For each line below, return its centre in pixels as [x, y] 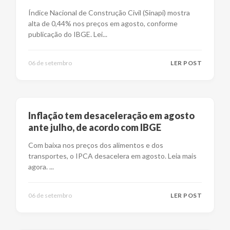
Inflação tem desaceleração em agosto [111, 116]
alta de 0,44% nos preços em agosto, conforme [103, 23]
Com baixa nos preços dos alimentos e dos [96, 145]
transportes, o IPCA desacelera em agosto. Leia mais [112, 156]
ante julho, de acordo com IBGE [95, 127]
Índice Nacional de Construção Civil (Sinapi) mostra [109, 13]
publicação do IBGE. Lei [65, 34]
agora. [39, 167]
